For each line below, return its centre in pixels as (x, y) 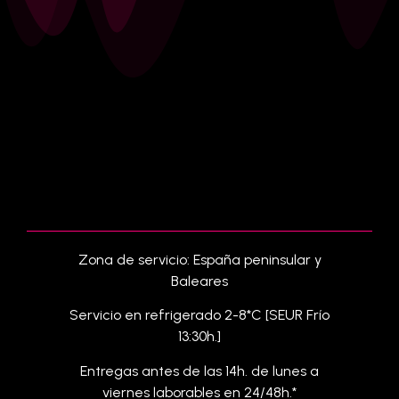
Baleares (199, 281)
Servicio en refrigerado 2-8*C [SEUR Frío (199, 315)
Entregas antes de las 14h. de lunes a (199, 370)
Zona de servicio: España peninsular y (199, 260)
